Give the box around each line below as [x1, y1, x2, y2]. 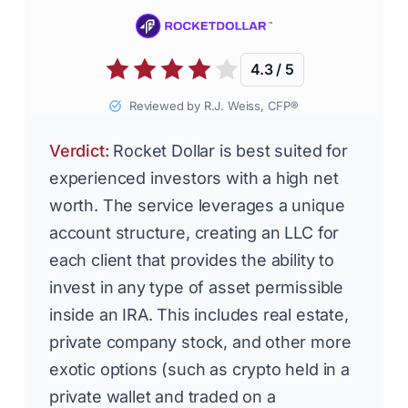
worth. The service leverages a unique [49, 195, 345, 215]
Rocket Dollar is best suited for [108, 140, 348, 160]
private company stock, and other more [49, 331, 352, 352]
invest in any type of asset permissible [49, 277, 343, 297]
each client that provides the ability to [49, 250, 334, 270]
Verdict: [49, 140, 109, 160]
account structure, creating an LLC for [49, 222, 340, 242]
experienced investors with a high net [49, 168, 339, 188]
